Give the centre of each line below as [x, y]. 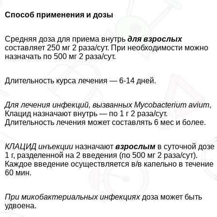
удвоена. [21, 205]
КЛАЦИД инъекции [39, 146]
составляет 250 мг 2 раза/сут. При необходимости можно [107, 47]
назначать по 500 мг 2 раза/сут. [60, 56]
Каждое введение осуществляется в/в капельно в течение [109, 164]
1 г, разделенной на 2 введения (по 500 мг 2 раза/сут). [101, 155]
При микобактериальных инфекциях [72, 197]
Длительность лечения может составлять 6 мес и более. [105, 122]
